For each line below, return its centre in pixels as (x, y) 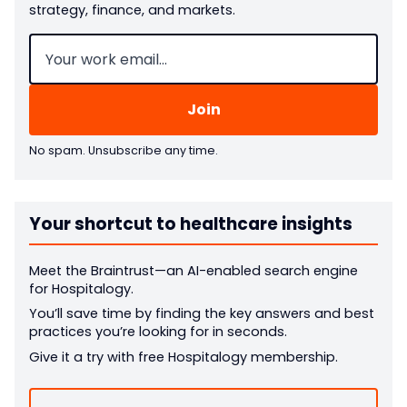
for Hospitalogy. (81, 289)
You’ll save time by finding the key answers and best (202, 314)
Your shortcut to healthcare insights (191, 224)
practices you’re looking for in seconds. (158, 332)
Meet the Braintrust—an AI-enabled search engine (194, 271)
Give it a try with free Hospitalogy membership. (184, 357)
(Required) (111, 40)
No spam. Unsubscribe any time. (124, 151)
